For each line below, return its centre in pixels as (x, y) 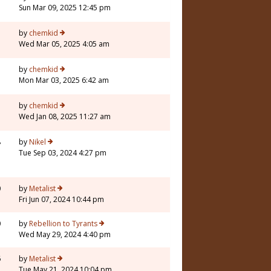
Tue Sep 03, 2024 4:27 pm (63, 153)
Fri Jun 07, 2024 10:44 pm (61, 200)
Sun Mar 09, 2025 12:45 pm (65, 8)
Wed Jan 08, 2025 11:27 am (65, 117)
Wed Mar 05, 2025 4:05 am (64, 44)
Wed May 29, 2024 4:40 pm (65, 235)
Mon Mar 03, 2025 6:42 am (64, 80)
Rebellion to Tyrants (63, 224)
